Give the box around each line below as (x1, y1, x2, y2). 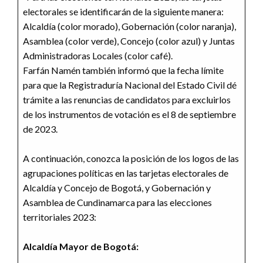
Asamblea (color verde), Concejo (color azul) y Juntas (23, 35, 235, 46)
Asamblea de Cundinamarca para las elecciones (23, 196, 212, 208)
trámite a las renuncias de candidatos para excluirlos (23, 93, 231, 105)
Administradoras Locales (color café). (23, 49, 173, 61)
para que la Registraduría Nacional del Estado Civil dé (23, 79, 237, 90)
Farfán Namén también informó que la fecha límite (23, 64, 224, 76)
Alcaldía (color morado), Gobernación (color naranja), (23, 20, 236, 32)
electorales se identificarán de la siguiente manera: (23, 5, 224, 17)
